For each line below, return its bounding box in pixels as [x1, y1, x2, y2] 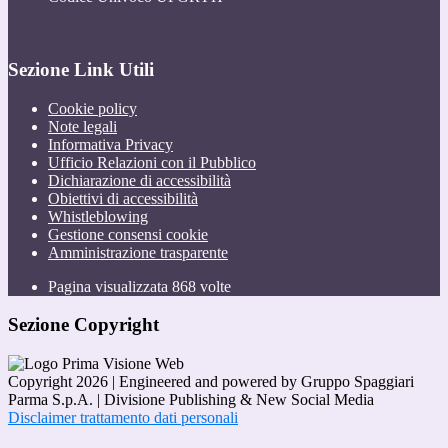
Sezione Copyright [8, 314, 159, 336]
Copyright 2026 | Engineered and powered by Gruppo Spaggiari [8, 373, 414, 390]
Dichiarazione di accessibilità [48, 171, 231, 189]
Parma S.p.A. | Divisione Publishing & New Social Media [8, 391, 374, 408]
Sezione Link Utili [8, 58, 154, 80]
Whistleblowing [48, 207, 148, 225]
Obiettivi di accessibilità [48, 189, 198, 207]
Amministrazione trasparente [48, 243, 228, 261]
